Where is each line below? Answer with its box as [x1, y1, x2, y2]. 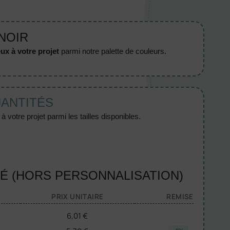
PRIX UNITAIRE [51, 191, 104, 201]
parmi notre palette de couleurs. [59, 46, 166, 55]
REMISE [166, 191, 194, 201]
